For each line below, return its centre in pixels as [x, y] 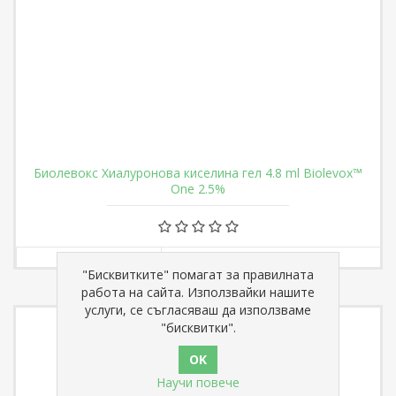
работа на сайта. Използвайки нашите [198, 292]
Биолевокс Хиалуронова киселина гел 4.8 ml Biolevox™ [198, 173]
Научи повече [198, 382]
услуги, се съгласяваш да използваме [198, 309]
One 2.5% [198, 189]
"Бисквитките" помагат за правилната [198, 274]
